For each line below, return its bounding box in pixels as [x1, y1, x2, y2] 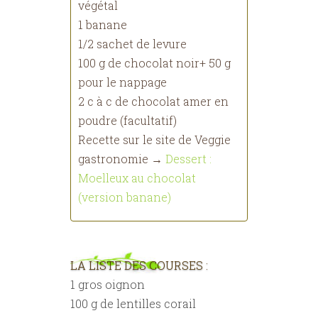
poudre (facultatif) [78, 113, 177, 128]
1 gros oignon [70, 277, 145, 292]
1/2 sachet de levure [78, 36, 187, 51]
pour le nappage [78, 75, 167, 89]
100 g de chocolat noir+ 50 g [78, 55, 231, 70]
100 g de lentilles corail [70, 296, 196, 311]
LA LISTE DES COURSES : [70, 258, 208, 273]
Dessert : [165, 151, 212, 166]
